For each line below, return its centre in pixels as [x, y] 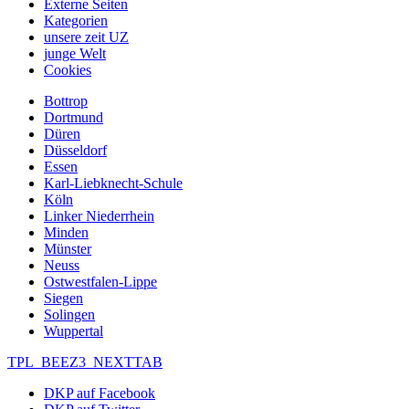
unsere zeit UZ [86, 37]
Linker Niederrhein [99, 215]
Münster [68, 248]
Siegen [63, 298]
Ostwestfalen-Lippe [100, 281]
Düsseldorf [75, 150]
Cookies [68, 69]
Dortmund [73, 117]
